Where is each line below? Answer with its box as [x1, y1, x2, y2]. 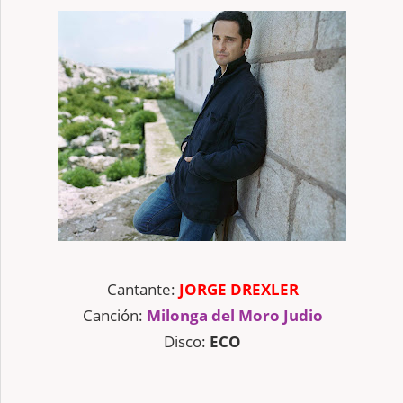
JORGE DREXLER [178, 278, 299, 300]
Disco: [164, 330, 210, 352]
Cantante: [106, 278, 179, 300]
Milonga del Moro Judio [146, 304, 323, 326]
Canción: [82, 304, 147, 326]
